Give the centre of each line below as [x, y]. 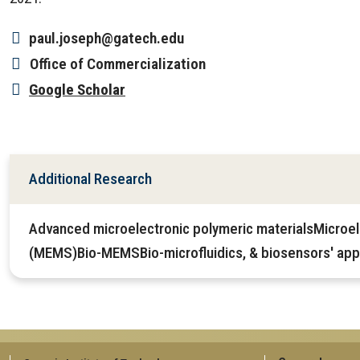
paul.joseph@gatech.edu [106, 39]
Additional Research [90, 179]
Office [48, 64]
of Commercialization [137, 64]
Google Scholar [77, 90]
